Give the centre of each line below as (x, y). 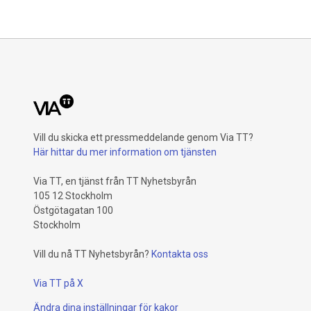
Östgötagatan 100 (73, 210)
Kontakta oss (180, 254)
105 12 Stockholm (73, 196)
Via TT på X (58, 283)
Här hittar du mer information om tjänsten (125, 152)
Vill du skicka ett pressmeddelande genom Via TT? (143, 137)
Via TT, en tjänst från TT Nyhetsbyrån (115, 181)
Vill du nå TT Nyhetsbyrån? (91, 254)
